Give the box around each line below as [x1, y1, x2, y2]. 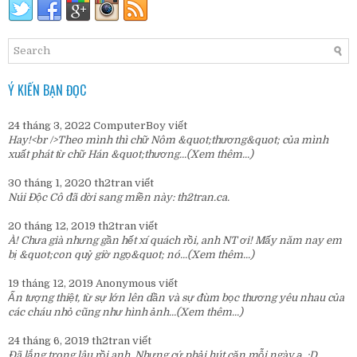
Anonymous [96, 277, 156, 290]
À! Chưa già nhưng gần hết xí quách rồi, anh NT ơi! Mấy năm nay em [8, 234, 342, 247]
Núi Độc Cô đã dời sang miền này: [8, 191, 177, 204]
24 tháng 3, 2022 [8, 120, 93, 132]
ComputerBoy [93, 120, 166, 132]
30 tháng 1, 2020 [8, 177, 94, 190]
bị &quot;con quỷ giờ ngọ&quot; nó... [8, 249, 187, 261]
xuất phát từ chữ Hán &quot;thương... [8, 148, 186, 161]
